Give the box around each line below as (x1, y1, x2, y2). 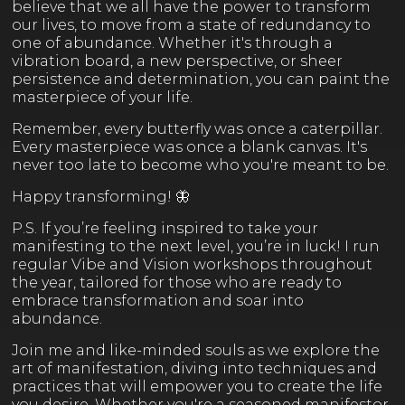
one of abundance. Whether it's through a (11, 33, 333, 52)
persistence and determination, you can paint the (11, 70, 390, 88)
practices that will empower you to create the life (11, 377, 382, 395)
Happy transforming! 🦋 (11, 187, 190, 205)
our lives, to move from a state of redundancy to (11, 15, 371, 33)
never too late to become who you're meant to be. (11, 155, 389, 174)
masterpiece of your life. (11, 88, 193, 106)
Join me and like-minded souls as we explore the (11, 341, 380, 359)
